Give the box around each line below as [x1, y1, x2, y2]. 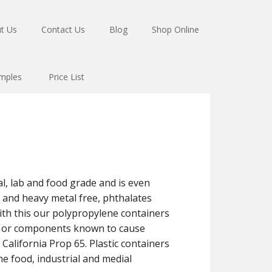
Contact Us [41, 24, 85, 35]
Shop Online [152, 24, 199, 35]
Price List [49, 71, 84, 83]
